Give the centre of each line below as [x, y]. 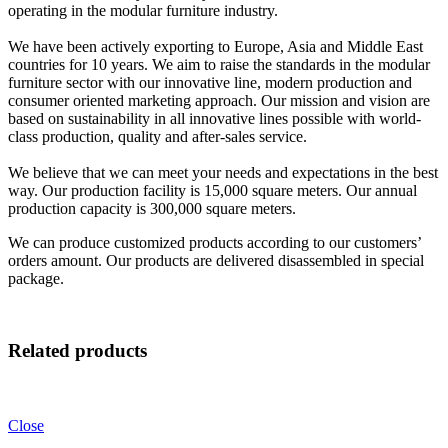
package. [36, 278]
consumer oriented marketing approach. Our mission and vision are [219, 100]
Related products [77, 351]
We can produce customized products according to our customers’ [214, 242]
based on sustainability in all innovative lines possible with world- [214, 118]
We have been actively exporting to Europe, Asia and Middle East [215, 46]
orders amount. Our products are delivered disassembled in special [216, 260]
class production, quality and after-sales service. [157, 136]
